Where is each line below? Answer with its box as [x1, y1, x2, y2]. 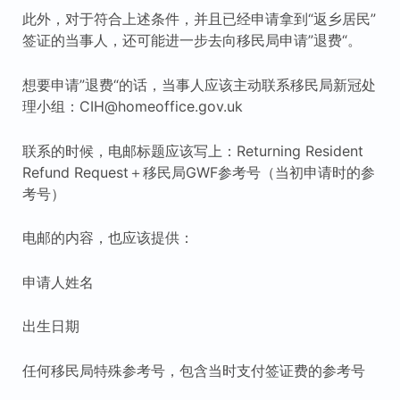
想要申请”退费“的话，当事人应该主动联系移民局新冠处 [21, 76, 376, 95]
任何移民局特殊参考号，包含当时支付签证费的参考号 [21, 362, 365, 380]
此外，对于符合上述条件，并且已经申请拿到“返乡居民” [21, 10, 376, 29]
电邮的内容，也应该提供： [21, 229, 194, 247]
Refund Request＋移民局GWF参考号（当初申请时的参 [21, 162, 375, 181]
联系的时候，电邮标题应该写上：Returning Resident [21, 141, 363, 160]
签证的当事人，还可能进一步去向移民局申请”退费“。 [21, 31, 362, 50]
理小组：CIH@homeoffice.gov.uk [21, 97, 243, 116]
